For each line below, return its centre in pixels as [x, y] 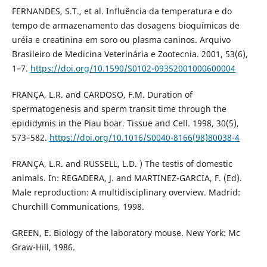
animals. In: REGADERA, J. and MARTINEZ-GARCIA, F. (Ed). [127, 178]
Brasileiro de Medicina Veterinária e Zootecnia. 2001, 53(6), [130, 54]
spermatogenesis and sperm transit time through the [119, 108]
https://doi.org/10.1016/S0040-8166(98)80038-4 [144, 137]
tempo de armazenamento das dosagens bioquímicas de [125, 25]
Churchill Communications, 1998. [78, 206]
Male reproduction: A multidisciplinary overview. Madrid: [126, 192]
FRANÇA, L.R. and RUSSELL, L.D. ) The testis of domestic [122, 163]
